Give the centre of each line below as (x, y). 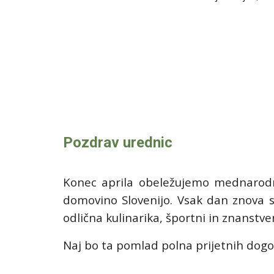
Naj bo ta (89, 245)
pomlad (139, 245)
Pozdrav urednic (117, 143)
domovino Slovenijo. (120, 200)
